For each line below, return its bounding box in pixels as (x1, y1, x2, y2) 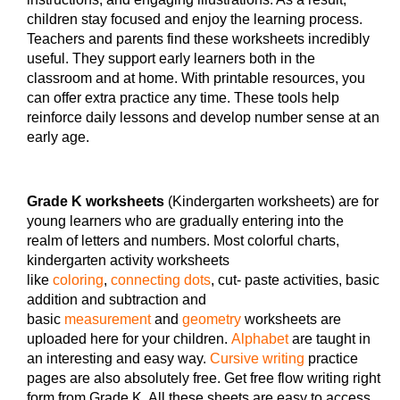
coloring (53, 271, 104, 287)
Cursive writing (210, 350, 304, 366)
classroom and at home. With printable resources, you (27, 70, 365, 86)
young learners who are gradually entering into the (27, 212, 344, 229)
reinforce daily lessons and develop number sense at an (27, 109, 379, 125)
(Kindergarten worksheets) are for (164, 193, 379, 209)
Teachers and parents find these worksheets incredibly (27, 30, 370, 46)
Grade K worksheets (27, 193, 164, 209)
